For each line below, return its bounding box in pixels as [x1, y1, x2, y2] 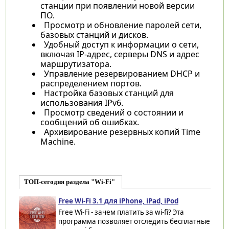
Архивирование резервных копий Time [43, 126, 200, 138]
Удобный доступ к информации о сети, [43, 38, 199, 50]
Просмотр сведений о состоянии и [43, 106, 184, 118]
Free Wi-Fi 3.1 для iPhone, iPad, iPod [58, 196, 178, 205]
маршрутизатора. [40, 58, 111, 70]
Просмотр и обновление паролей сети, [43, 19, 201, 31]
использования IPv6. [40, 97, 123, 108]
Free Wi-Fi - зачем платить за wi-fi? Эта [58, 207, 184, 217]
